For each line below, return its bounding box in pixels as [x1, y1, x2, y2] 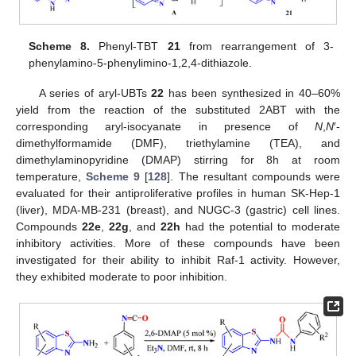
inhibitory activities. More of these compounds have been [16, 236, 340, 250]
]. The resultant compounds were [167, 169, 341, 183]
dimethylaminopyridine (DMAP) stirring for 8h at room [16, 153, 340, 166]
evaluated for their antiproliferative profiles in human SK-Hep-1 [16, 186, 340, 199]
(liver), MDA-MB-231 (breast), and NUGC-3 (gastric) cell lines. [16, 203, 340, 216]
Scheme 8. [29, 39, 91, 52]
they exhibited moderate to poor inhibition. [16, 269, 227, 283]
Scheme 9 [86, 169, 141, 183]
